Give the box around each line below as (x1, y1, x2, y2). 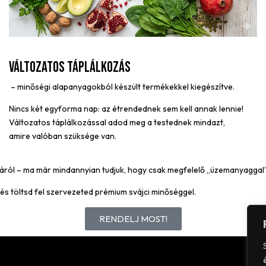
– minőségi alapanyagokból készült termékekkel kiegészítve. (8, 81, 235, 93)
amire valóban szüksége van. (8, 131, 116, 142)
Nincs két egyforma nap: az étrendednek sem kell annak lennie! (8, 103, 243, 115)
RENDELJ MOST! (99, 213, 167, 225)
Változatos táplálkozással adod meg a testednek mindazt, (8, 117, 225, 128)
